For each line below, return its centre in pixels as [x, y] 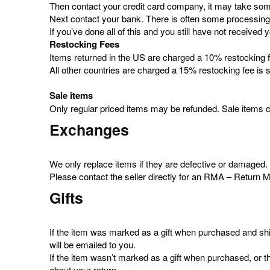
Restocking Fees [84, 44]
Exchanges [89, 130]
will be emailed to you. [93, 244]
